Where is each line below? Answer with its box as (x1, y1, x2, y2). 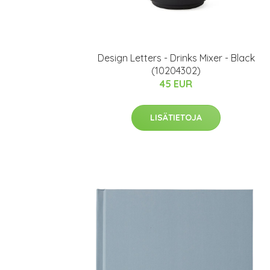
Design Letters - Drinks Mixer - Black (97, 52, 255, 64)
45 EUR (160, 78, 192, 90)
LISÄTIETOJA (150, 112, 202, 124)
